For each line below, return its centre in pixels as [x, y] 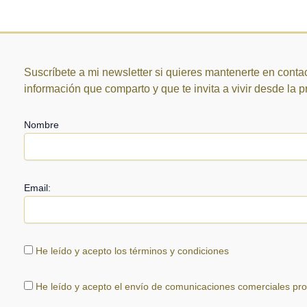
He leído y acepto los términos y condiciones [132, 251]
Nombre [41, 125]
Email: [37, 188]
